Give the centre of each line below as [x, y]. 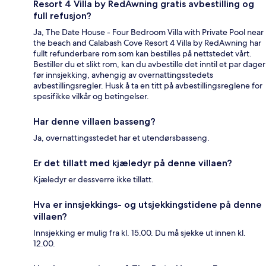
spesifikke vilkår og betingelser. [91, 96]
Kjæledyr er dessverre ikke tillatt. [94, 180]
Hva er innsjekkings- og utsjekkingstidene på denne [148, 205]
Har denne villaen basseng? [94, 122]
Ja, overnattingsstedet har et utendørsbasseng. [121, 138]
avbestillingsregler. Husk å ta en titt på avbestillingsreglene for [148, 86]
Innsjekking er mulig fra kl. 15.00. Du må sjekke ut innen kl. [140, 233]
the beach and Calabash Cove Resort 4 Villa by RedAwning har [147, 43]
